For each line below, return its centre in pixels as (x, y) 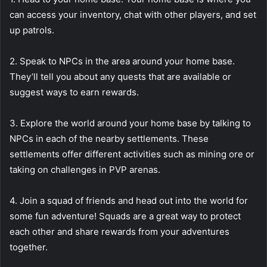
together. (29, 247)
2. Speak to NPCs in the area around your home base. (122, 61)
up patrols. (32, 30)
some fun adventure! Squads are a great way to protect (125, 216)
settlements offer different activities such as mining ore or (132, 154)
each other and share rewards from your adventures (119, 232)
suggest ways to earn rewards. (74, 92)
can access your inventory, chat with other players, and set (133, 15)
